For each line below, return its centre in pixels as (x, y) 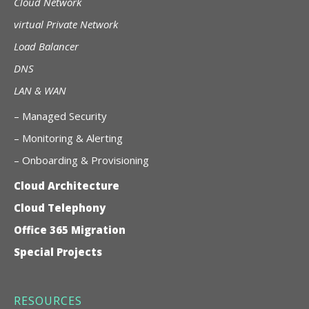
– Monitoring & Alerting (68, 138)
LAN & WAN (40, 90)
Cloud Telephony (60, 207)
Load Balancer (46, 46)
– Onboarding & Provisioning (81, 160)
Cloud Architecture (67, 185)
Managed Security (64, 116)
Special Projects (58, 251)
